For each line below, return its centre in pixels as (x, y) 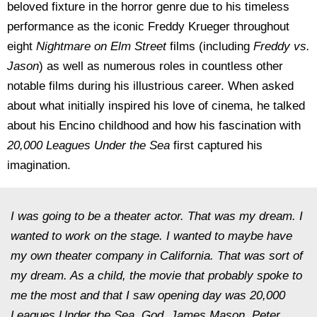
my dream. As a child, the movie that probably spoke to (156, 276)
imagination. (39, 165)
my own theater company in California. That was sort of (157, 256)
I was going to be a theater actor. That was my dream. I (157, 216)
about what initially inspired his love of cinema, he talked (156, 106)
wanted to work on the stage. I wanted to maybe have (151, 236)
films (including (212, 46)
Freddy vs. (282, 46)
